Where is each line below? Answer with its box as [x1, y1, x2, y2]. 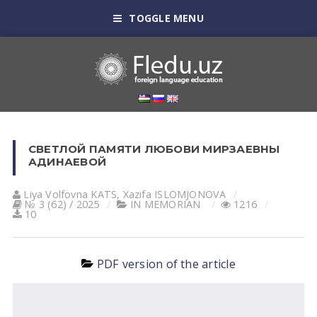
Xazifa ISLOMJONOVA [122, 188, 226, 201]
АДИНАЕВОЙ [28, 155, 107, 168]
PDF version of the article [96, 256, 236, 272]
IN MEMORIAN [130, 197, 201, 211]
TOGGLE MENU [129, 11, 204, 25]
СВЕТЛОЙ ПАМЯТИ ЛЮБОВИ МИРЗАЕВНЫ [28, 142, 280, 156]
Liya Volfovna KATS [23, 188, 117, 201]
